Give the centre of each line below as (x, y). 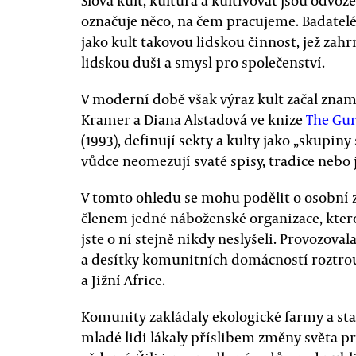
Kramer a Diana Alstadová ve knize (193, 119)
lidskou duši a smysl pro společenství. (203, 62)
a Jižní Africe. (123, 280)
